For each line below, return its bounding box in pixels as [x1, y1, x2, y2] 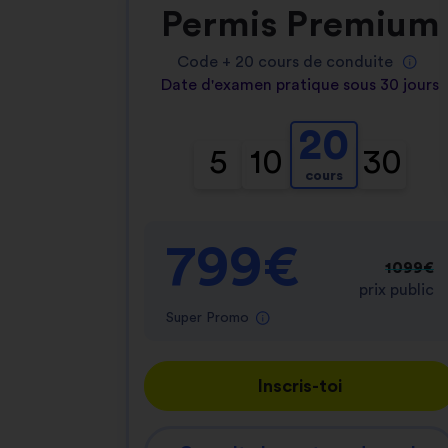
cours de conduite [254, 54, 393, 70]
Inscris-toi [258, 377, 342, 395]
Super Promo [166, 311, 253, 325]
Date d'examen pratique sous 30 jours [161, 77, 439, 93]
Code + [177, 54, 235, 70]
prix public [358, 282, 434, 298]
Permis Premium [160, 7, 440, 43]
